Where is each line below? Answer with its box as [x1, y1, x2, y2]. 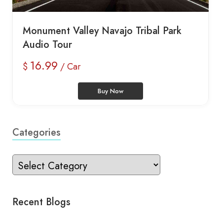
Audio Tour [23, 37, 72, 52]
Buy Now [98, 86, 123, 96]
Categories [12, 125, 61, 140]
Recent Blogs [12, 195, 71, 210]
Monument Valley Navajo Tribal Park [23, 23, 182, 38]
